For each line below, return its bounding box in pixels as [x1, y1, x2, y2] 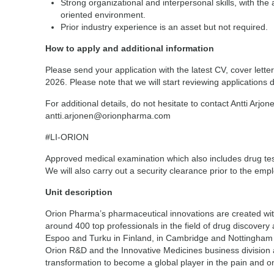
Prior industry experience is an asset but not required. [61, 22, 270, 32]
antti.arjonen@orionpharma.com [45, 111, 173, 120]
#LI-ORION [45, 132, 91, 142]
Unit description [45, 187, 115, 197]
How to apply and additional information [45, 43, 214, 53]
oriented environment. [61, 10, 148, 20]
